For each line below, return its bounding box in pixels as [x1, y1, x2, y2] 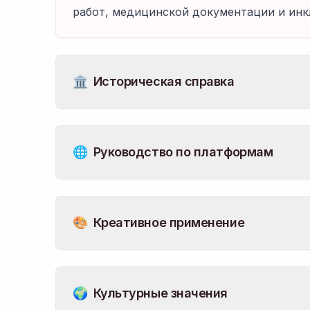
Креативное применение [93, 215, 245, 230]
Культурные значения [93, 286, 228, 300]
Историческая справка [93, 74, 235, 89]
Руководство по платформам [93, 145, 273, 159]
